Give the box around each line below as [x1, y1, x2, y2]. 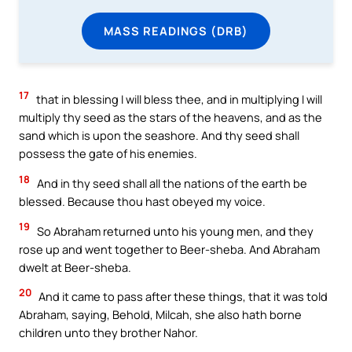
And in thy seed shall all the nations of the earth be [35, 175, 307, 192]
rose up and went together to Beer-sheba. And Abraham [19, 240, 320, 257]
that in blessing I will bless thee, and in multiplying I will [34, 91, 322, 108]
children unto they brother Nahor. [19, 324, 198, 341]
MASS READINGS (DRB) [104, 22, 248, 38]
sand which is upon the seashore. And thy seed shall [19, 127, 299, 144]
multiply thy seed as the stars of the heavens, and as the [19, 109, 322, 126]
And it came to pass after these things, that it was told [36, 288, 328, 305]
